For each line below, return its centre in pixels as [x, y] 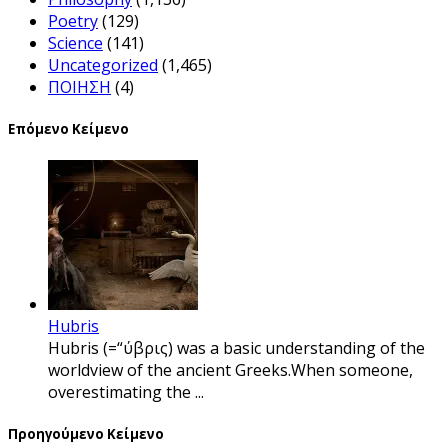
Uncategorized [103, 64]
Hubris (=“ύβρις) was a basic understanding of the [236, 348]
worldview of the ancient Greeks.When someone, [230, 370]
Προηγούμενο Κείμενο [86, 434]
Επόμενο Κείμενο [68, 129]
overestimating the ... [126, 392]
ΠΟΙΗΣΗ [79, 86]
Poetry [73, 20]
